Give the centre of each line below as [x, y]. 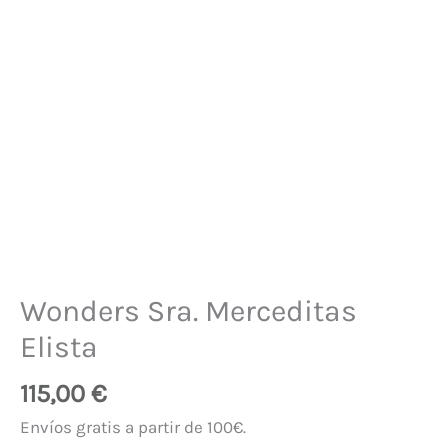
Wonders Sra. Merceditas [188, 310]
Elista [59, 346]
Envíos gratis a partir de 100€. [133, 427]
